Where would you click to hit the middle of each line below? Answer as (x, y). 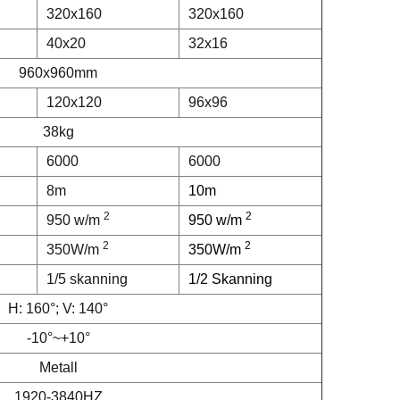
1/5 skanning (87, 279)
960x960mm (58, 72)
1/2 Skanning (230, 279)
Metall (58, 367)
